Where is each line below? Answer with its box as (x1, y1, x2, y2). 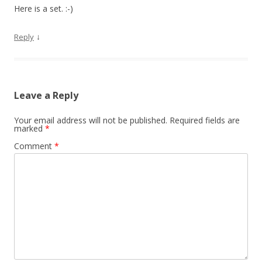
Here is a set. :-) (14, 3, 73, 15)
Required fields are (170, 115, 240, 126)
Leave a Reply (14, 89, 78, 102)
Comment (14, 140, 54, 152)
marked (14, 123, 45, 135)
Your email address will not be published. (14, 115, 167, 126)
